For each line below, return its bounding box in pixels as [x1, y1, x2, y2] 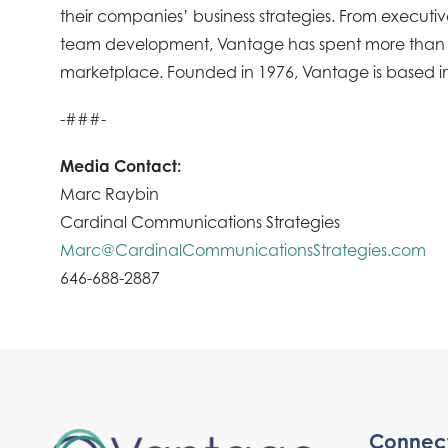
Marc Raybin [60, 183, 159, 204]
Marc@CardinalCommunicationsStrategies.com [60, 239, 426, 260]
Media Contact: [60, 155, 181, 176]
